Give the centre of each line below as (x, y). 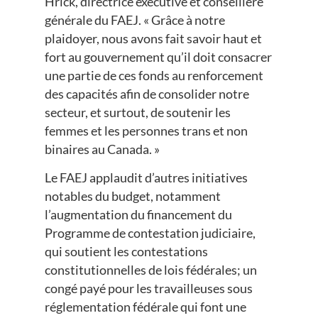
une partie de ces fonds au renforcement (154, 75)
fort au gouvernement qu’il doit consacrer (158, 56)
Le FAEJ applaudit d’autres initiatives (146, 177)
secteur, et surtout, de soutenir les (137, 112)
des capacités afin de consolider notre (147, 93)
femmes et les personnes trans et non (146, 130)
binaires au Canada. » (104, 149)
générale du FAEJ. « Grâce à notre (135, 20)
